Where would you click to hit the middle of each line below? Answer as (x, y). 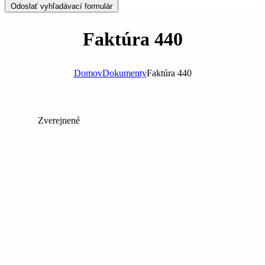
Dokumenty (124, 73)
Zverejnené (59, 120)
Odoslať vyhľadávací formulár (62, 6)
